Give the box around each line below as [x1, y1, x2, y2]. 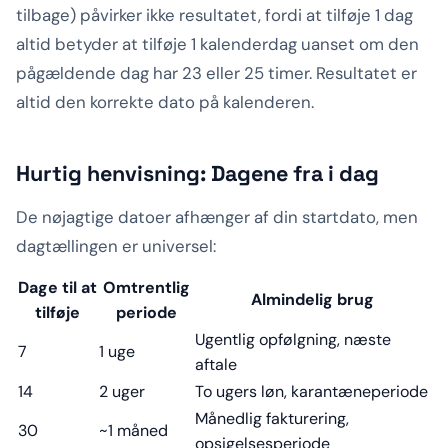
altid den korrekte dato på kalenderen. [16, 91, 314, 114]
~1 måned [99, 420, 168, 442]
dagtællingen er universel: [16, 235, 216, 258]
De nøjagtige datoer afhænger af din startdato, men [16, 206, 418, 229]
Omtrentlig [102, 277, 190, 299]
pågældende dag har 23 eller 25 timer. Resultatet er [16, 62, 417, 85]
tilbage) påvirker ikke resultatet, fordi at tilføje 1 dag [16, 4, 413, 27]
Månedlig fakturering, [195, 408, 349, 430]
